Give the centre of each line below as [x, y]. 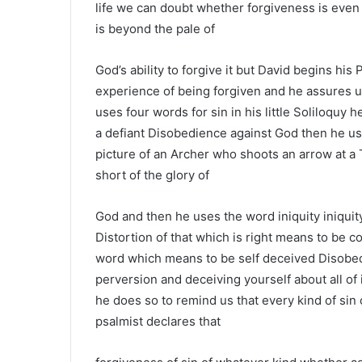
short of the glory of [152, 175]
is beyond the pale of [155, 28]
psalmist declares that [158, 321]
